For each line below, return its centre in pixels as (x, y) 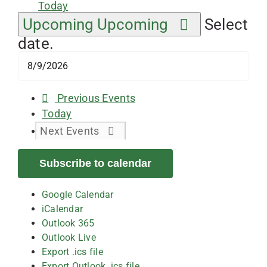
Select (226, 24)
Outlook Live (69, 237)
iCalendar (63, 209)
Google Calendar (78, 194)
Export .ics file (72, 252)
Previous (80, 98)
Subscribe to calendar (95, 163)
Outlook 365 (68, 223)
